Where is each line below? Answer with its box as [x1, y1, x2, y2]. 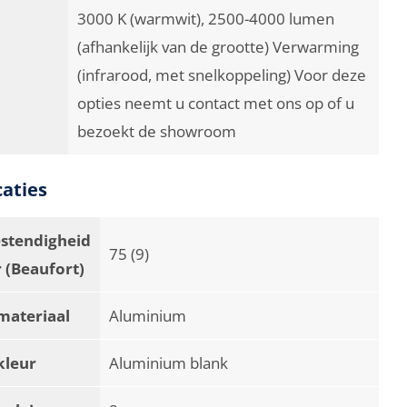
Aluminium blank [109, 351, 229, 373]
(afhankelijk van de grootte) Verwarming [77, 35, 360, 57]
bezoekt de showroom [77, 119, 237, 142]
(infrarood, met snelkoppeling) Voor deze [77, 63, 367, 85]
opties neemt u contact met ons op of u [77, 91, 355, 114]
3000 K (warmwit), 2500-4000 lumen [77, 6, 335, 29]
